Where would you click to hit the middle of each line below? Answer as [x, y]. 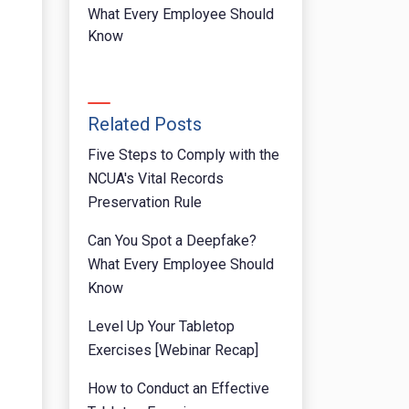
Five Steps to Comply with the [184, 155]
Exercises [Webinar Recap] [173, 351]
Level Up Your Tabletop [161, 327]
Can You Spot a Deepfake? [172, 241]
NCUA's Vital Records [156, 179]
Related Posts [145, 125]
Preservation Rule [145, 203]
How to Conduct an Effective [178, 389]
